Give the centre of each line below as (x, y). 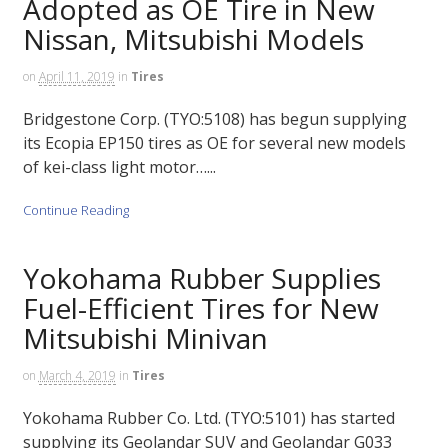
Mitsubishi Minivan (145, 337)
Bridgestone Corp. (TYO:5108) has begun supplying (214, 119)
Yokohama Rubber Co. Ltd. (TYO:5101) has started (208, 418)
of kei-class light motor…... (119, 167)
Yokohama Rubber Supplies (201, 277)
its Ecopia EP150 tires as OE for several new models (214, 143)
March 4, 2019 (77, 375)
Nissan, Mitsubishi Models (193, 38)
